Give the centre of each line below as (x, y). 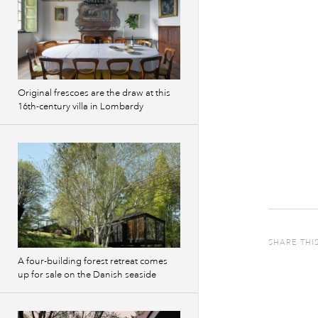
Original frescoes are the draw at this (94, 93)
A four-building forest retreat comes (93, 261)
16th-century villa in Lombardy (81, 106)
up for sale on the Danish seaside (87, 275)
